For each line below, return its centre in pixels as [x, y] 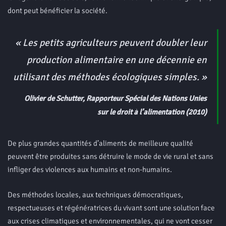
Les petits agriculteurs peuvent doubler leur [114, 43]
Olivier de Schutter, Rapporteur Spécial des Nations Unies [116, 98]
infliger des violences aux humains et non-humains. [90, 169]
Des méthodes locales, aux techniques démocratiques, [95, 194]
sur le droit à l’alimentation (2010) [152, 112]
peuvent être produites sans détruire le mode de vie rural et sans [110, 156]
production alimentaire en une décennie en [117, 60]
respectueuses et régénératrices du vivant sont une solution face [111, 208]
